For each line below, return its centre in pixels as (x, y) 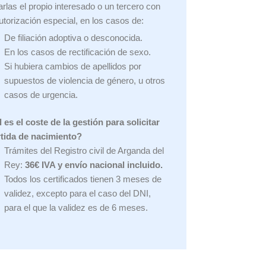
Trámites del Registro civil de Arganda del (84, 151)
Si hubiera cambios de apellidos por (73, 66)
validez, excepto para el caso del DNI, (78, 193)
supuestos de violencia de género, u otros (85, 80)
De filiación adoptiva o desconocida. (74, 37)
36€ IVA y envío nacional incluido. (95, 165)
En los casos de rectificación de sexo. (78, 52)
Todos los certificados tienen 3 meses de (83, 179)
